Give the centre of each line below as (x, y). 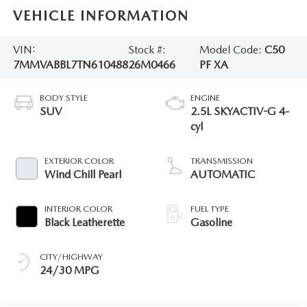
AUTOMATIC (223, 174)
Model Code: (232, 50)
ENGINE (205, 97)
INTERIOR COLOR (78, 208)
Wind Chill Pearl (83, 174)
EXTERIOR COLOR (79, 160)
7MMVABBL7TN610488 (70, 65)
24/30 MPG (69, 270)
